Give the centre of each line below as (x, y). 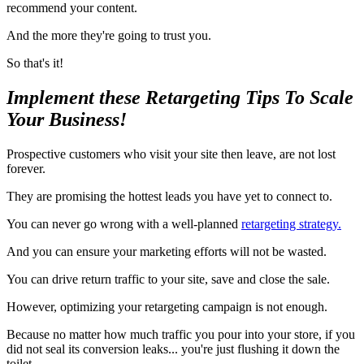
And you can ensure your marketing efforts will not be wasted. (167, 252)
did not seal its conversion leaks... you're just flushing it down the (173, 349)
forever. (26, 169)
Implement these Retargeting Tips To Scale (180, 98)
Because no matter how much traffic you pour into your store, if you (181, 335)
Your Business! (67, 120)
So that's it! (35, 63)
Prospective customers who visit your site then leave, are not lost (171, 154)
